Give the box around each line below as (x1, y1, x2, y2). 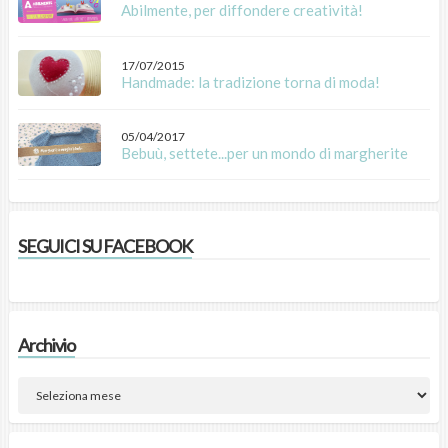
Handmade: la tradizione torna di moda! (120, 72, 380, 91)
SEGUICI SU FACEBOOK (17, 234, 192, 257)
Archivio (17, 334, 75, 357)
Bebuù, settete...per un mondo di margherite (120, 143, 408, 162)
